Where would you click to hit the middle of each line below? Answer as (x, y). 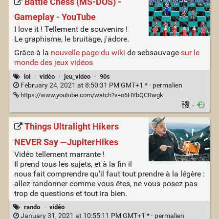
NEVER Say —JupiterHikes (66, 142)
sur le (190, 53)
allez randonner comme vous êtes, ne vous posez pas (106, 184)
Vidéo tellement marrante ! (59, 154)
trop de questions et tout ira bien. (70, 194)
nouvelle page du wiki (88, 53)
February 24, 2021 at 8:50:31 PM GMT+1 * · (86, 85)
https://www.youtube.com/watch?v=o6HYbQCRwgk (91, 95)
